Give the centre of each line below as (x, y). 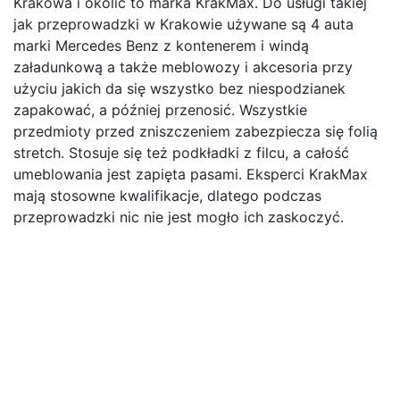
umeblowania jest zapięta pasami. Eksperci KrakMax (191, 175)
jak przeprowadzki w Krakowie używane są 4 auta (183, 25)
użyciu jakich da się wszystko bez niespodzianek (179, 89)
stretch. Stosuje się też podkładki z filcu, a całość (181, 153)
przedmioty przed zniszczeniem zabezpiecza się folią (196, 132)
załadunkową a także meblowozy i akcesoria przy (183, 67)
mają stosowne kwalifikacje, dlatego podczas (167, 196)
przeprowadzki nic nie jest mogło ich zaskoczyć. (179, 217)
